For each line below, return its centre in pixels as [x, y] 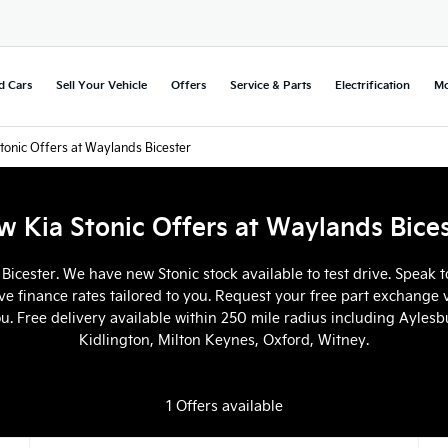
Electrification [372, 84]
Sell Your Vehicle [101, 84]
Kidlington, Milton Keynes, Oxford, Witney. [224, 339]
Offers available [229, 405]
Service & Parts [270, 84]
